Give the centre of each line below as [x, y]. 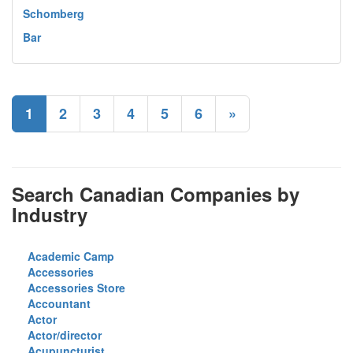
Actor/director [65, 335]
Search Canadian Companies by [156, 194]
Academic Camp [71, 256]
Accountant [59, 303]
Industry [50, 214]
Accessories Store [76, 288]
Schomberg [54, 13]
